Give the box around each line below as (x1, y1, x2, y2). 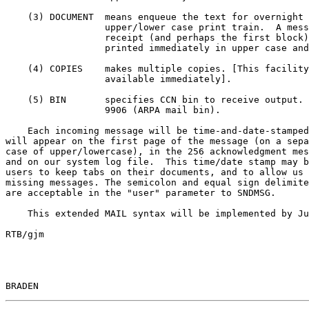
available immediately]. (6, 73, 105, 84)
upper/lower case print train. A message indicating (6, 21, 105, 32)
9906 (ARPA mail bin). (6, 104, 105, 115)
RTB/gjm (6, 228, 44, 239)
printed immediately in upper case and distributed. (6, 42, 105, 53)
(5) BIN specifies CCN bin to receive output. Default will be (6, 94, 28, 105)
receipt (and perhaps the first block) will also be (6, 32, 105, 43)
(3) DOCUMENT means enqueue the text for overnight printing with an (6, 11, 28, 22)
